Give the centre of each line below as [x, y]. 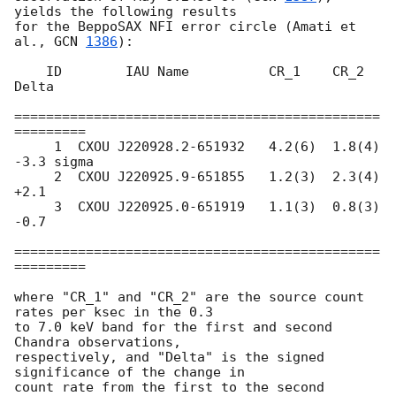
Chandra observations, [98, 343]
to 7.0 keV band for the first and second [173, 327]
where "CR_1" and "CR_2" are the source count [189, 297]
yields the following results [126, 12]
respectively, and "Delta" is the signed [169, 358]
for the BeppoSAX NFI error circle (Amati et [185, 27]
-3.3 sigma [54, 162]
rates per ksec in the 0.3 [114, 312]
